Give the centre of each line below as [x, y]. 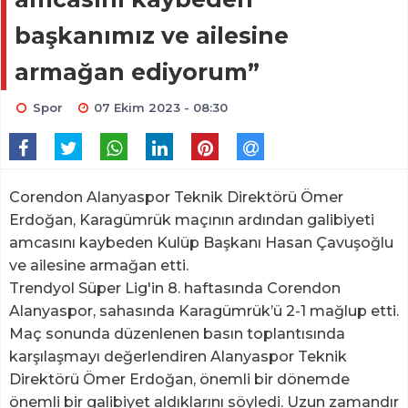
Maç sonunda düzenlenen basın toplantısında [177, 334]
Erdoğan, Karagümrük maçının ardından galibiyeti [192, 220]
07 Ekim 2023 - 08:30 [161, 108]
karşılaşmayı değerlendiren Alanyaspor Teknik [178, 357]
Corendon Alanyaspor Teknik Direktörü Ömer [176, 198]
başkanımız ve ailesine [152, 36]
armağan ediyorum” [137, 72]
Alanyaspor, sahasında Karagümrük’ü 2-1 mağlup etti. [204, 311]
